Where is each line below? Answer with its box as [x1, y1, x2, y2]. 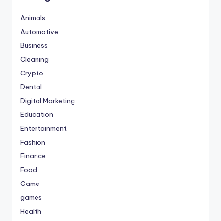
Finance [20, 151, 46, 160]
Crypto [20, 68, 43, 77]
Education [20, 110, 53, 119]
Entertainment [20, 123, 67, 133]
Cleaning [20, 54, 49, 64]
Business [20, 40, 48, 50]
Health [20, 206, 41, 216]
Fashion [20, 137, 45, 147]
